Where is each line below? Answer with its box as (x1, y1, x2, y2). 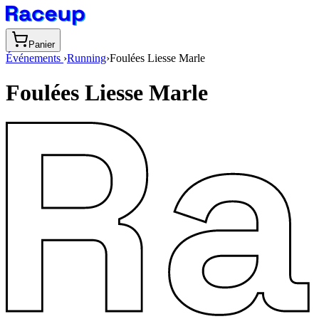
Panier (28, 39, 55, 50)
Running (67, 52, 106, 64)
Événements (6, 52, 63, 64)
